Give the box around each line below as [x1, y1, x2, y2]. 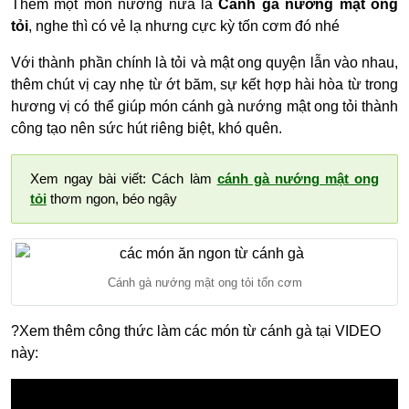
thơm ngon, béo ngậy [47, 190, 177, 206]
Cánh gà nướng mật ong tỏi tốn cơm [107, 276, 302, 290]
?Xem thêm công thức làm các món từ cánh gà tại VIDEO [11, 322, 381, 339]
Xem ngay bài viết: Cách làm [30, 170, 217, 186]
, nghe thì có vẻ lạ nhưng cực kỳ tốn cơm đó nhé [28, 17, 340, 34]
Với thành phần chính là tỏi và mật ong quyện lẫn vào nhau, [11, 54, 398, 70]
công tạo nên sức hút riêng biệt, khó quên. [11, 120, 282, 136]
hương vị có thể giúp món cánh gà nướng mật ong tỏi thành [11, 98, 398, 114]
